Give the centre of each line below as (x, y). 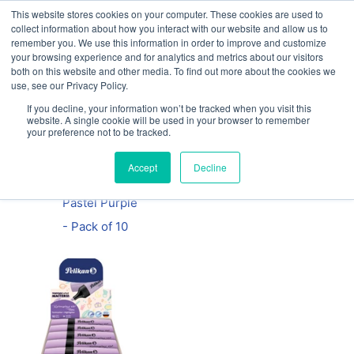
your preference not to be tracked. (99, 132)
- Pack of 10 (96, 226)
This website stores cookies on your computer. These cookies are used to (167, 14)
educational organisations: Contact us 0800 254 (178, 30)
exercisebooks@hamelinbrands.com (201, 44)
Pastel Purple (100, 203)
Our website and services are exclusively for (178, 16)
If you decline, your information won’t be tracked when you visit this (169, 108)
